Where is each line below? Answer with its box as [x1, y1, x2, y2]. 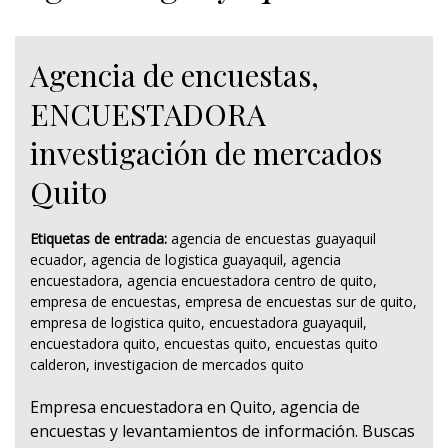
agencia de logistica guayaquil [91, 250, 283, 269]
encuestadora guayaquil [209, 313, 363, 332]
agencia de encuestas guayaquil [171, 229, 376, 248]
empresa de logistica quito [30, 313, 201, 332]
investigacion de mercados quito [94, 355, 304, 374]
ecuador [30, 250, 83, 269]
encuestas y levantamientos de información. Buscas [30, 420, 415, 442]
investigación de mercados [30, 133, 382, 173]
